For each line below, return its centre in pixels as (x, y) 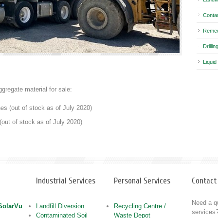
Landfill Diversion (60, 206)
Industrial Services (66, 181)
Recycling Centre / (140, 206)
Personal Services (142, 181)
